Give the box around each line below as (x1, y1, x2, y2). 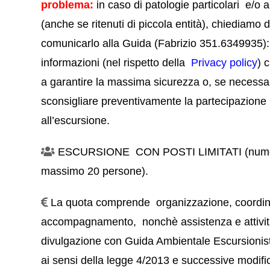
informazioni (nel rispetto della (41, 57, 192, 69)
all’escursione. (41, 115, 110, 127)
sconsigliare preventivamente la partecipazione (41, 95, 267, 108)
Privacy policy (191, 57, 258, 69)
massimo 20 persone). (41, 165, 149, 178)
